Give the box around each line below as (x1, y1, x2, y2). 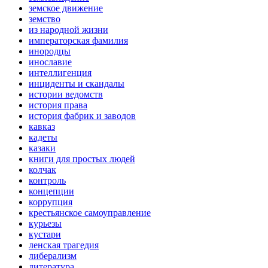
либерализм (29, 251, 77, 261)
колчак (29, 165, 56, 175)
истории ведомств (29, 89, 103, 100)
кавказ (29, 121, 55, 132)
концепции (29, 186, 74, 197)
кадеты (29, 132, 57, 143)
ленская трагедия (29, 240, 99, 251)
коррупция (29, 197, 72, 208)
